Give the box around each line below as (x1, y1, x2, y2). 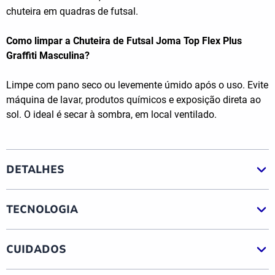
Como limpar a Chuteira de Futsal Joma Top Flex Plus (6, 35, 242, 47)
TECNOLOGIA (6, 201, 78, 217)
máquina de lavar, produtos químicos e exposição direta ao (6, 94, 261, 106)
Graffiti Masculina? (6, 50, 90, 62)
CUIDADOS (6, 241, 66, 257)
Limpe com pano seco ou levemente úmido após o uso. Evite (6, 79, 268, 91)
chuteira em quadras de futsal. (6, 6, 138, 18)
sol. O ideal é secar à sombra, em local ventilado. (6, 109, 217, 121)
